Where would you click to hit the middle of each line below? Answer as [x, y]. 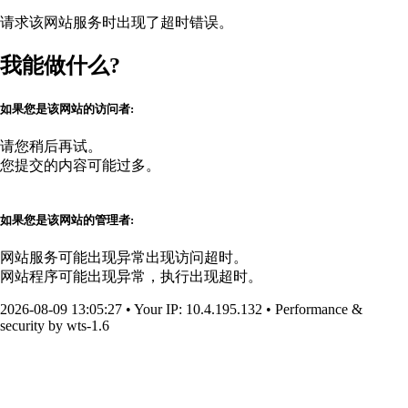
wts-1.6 [86, 326]
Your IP [156, 310]
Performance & [319, 310]
